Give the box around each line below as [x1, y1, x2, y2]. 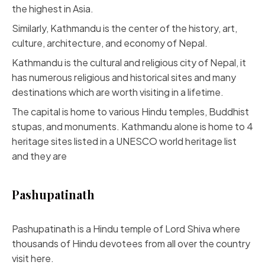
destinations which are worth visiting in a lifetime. [12, 86, 224, 98]
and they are [12, 150, 67, 162]
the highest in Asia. [12, 2, 93, 15]
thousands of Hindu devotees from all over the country [12, 237, 250, 250]
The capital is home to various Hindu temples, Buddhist [12, 105, 249, 118]
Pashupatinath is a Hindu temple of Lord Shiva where [12, 222, 240, 235]
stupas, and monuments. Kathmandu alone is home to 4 [12, 120, 253, 132]
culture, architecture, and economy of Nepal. [12, 37, 208, 49]
